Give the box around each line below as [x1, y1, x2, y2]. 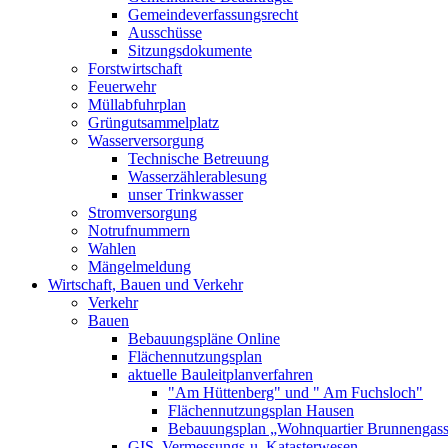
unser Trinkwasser [128, 186, 243, 203]
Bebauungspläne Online [128, 330, 280, 347]
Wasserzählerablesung [128, 168, 267, 185]
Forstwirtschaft [88, 60, 182, 77]
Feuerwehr [88, 78, 156, 95]
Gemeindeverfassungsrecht [128, 6, 298, 23]
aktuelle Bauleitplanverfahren [128, 366, 313, 383]
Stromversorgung [88, 204, 197, 221]
